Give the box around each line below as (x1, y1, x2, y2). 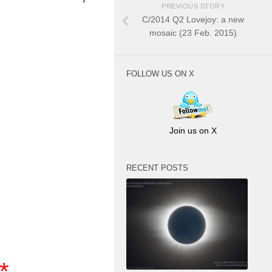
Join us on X (169, 126, 217, 136)
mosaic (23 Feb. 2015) (149, 27, 237, 38)
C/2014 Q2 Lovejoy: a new (142, 14, 244, 24)
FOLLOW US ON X (126, 69, 194, 78)
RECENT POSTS (126, 163, 188, 173)
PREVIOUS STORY (161, 2, 225, 10)
